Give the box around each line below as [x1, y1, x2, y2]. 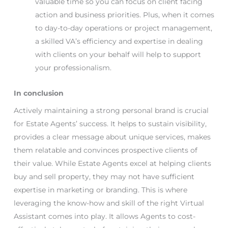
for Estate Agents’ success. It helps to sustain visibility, [13, 119, 207, 128]
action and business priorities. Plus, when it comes [35, 10, 214, 19]
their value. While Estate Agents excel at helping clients [13, 158, 211, 168]
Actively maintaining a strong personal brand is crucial [13, 105, 209, 115]
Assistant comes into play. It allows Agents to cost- [13, 211, 195, 221]
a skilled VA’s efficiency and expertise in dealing [35, 36, 203, 46]
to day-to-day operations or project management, [35, 23, 212, 33]
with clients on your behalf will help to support [35, 49, 201, 59]
